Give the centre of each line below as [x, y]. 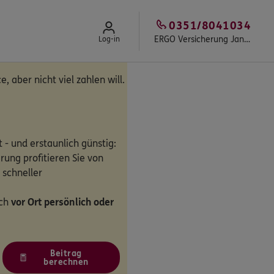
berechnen [66, 262]
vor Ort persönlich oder [62, 202]
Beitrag [66, 254]
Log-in [109, 39]
